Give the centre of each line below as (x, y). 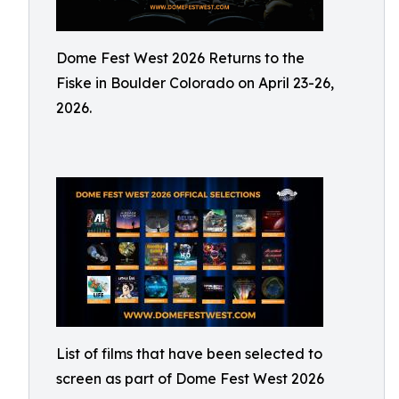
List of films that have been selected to (189, 353)
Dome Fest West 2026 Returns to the (180, 57)
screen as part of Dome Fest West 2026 (190, 378)
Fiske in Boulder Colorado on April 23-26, (195, 82)
